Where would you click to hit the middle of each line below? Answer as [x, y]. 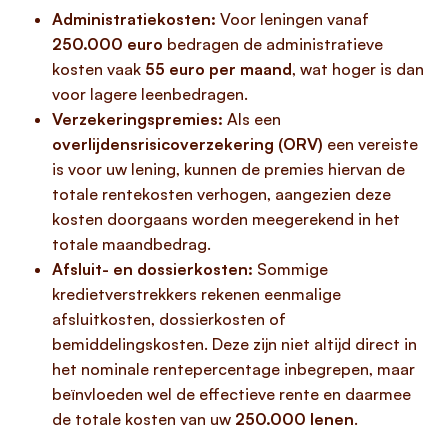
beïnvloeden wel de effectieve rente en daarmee [231, 394]
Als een [252, 119]
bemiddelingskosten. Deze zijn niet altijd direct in [234, 344]
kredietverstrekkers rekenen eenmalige [196, 294]
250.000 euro [107, 44]
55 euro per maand [218, 69]
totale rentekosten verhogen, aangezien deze [221, 194]
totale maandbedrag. [131, 244]
